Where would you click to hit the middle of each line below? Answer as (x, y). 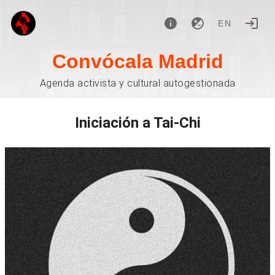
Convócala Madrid (137, 61)
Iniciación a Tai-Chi (137, 123)
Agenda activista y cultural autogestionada (137, 83)
